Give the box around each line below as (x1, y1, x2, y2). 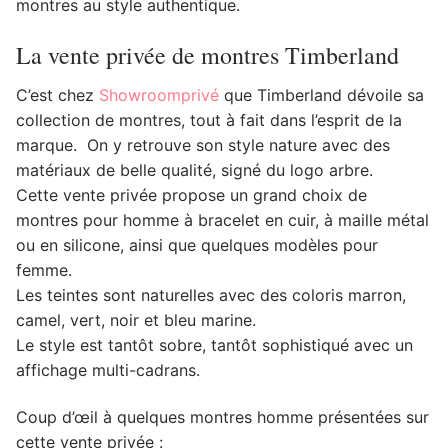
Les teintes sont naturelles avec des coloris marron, (16, 284, 406, 305)
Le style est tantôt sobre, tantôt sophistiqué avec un (16, 334, 413, 355)
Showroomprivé (99, 84, 219, 105)
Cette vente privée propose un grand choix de (16, 184, 367, 205)
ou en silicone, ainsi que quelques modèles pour (16, 234, 378, 255)
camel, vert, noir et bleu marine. (16, 309, 256, 330)
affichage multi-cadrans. (16, 359, 200, 380)
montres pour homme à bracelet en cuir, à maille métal (16, 209, 429, 230)
